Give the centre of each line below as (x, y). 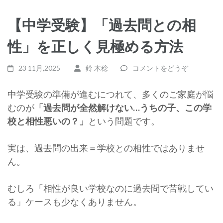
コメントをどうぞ (160, 68)
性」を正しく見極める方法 (95, 46)
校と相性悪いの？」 (48, 121)
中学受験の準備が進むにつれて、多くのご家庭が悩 (111, 94)
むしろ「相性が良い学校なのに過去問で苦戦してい (111, 188)
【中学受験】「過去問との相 (102, 25)
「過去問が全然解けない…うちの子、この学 (123, 108)
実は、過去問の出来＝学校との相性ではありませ (106, 148)
